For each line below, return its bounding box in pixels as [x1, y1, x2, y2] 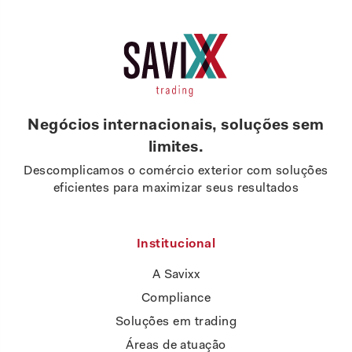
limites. [148, 141, 204, 156]
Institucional [136, 238, 216, 251]
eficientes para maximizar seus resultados [53, 182, 299, 196]
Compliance [141, 292, 211, 306]
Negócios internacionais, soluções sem [27, 119, 324, 134]
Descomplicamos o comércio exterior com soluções [24, 165, 328, 178]
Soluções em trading [115, 316, 237, 329]
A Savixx [152, 269, 200, 282]
